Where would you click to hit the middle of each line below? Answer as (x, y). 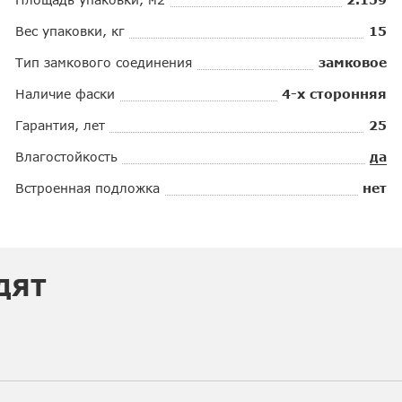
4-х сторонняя (334, 93)
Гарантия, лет (61, 125)
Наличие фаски (66, 93)
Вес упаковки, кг (70, 31)
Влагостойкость (67, 156)
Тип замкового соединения (104, 62)
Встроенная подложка (88, 188)
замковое (352, 62)
